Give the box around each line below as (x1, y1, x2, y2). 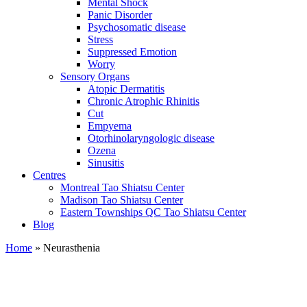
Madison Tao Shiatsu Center (60, 193, 183, 206)
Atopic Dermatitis (88, 82, 164, 95)
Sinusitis (88, 156, 124, 169)
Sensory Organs (60, 70, 130, 82)
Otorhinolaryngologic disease (88, 132, 214, 144)
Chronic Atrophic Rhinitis (88, 95, 199, 107)
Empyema (88, 119, 132, 132)
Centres (33, 169, 66, 181)
